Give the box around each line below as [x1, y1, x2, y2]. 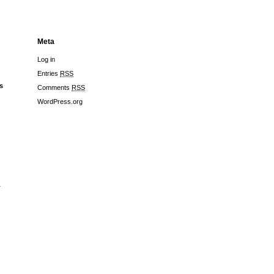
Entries [37, 70, 60, 77]
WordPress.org [37, 98, 83, 105]
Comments [37, 84, 72, 91]
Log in [37, 56, 55, 63]
